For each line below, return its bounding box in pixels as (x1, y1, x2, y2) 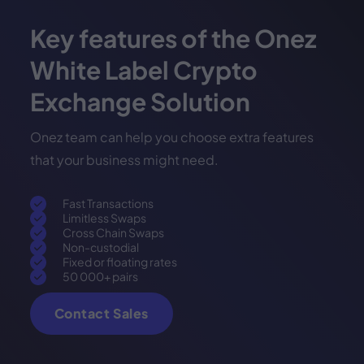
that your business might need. (29, 150, 219, 168)
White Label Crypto (29, 54, 258, 85)
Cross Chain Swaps (62, 224, 164, 240)
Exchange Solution (29, 85, 250, 117)
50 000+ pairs (62, 268, 138, 284)
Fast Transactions (62, 195, 154, 210)
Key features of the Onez (29, 22, 316, 54)
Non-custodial (62, 239, 139, 254)
